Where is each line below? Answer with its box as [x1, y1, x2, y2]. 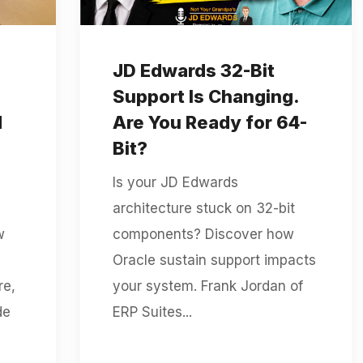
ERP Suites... [112, 303, 192, 320]
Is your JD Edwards [112, 173, 238, 190]
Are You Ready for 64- [112, 111, 307, 133]
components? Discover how [112, 225, 294, 242]
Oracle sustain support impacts [112, 251, 316, 268]
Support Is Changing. [112, 85, 299, 107]
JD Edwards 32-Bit [112, 59, 275, 81]
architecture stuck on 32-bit [112, 199, 295, 216]
